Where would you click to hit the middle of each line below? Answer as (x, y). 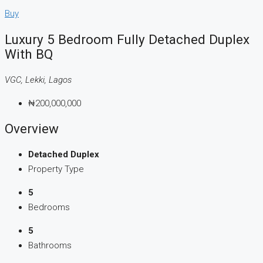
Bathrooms (50, 246)
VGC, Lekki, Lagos (38, 80)
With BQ (29, 54)
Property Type (56, 169)
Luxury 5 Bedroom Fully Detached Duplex (127, 40)
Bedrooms (49, 208)
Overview (32, 129)
